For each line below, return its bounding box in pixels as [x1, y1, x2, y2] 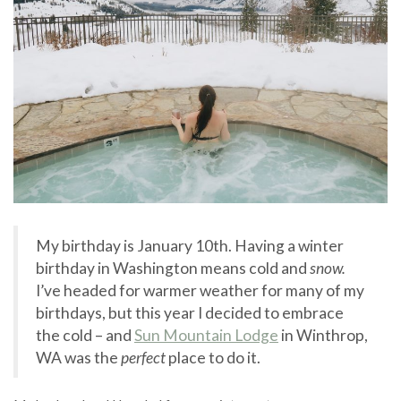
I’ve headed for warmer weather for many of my [36, 280, 364, 300]
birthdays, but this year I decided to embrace [36, 303, 344, 322]
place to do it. [168, 347, 260, 367]
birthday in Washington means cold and [36, 258, 310, 277]
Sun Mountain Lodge [134, 325, 278, 345]
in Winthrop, [278, 325, 368, 345]
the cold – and [36, 325, 134, 345]
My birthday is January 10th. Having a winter [36, 235, 344, 255]
